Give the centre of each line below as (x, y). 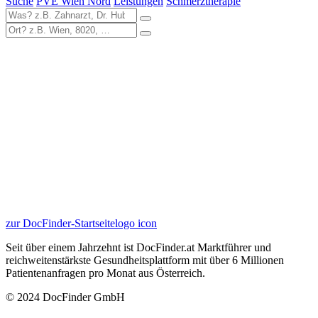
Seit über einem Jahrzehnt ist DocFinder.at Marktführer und (138, 247)
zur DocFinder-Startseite (60, 223)
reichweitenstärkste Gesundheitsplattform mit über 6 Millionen (145, 260)
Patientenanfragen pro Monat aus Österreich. (105, 273)
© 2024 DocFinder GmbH (65, 297)
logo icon (136, 223)
